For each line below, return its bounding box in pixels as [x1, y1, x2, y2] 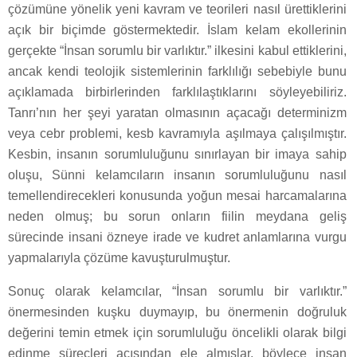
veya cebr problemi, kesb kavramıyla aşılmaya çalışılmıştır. [8, 126, 347, 140]
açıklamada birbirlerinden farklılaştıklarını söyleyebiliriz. [8, 84, 347, 99]
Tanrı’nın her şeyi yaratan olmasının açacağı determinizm [8, 105, 347, 120]
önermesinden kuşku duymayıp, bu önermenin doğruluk [8, 304, 347, 319]
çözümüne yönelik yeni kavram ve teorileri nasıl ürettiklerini [8, 2, 347, 16]
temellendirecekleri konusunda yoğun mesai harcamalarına [8, 188, 347, 202]
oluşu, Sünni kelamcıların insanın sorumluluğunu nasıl [8, 167, 347, 182]
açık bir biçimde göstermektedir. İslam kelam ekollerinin [8, 22, 347, 37]
